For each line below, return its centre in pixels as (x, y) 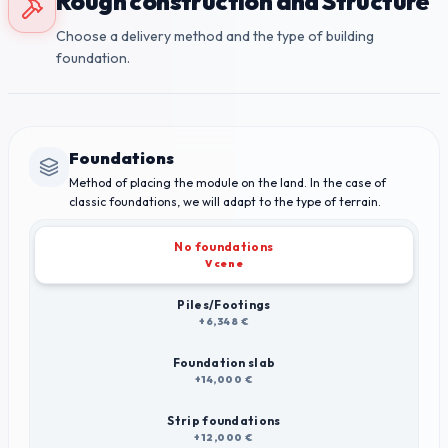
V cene (224, 264)
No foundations (224, 246)
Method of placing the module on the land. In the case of (227, 182)
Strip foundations (224, 420)
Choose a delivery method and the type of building (215, 36)
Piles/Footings (224, 304)
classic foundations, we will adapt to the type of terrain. (225, 201)
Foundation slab (224, 362)
